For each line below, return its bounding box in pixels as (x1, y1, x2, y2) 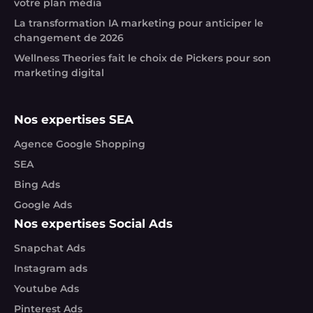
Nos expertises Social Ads (14, 216, 173, 231)
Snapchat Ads (14, 241, 85, 254)
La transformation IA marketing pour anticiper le (14, 16, 263, 29)
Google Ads (14, 198, 72, 211)
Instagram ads (14, 261, 87, 275)
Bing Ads (14, 177, 60, 191)
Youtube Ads (14, 282, 79, 295)
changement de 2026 (14, 31, 124, 44)
